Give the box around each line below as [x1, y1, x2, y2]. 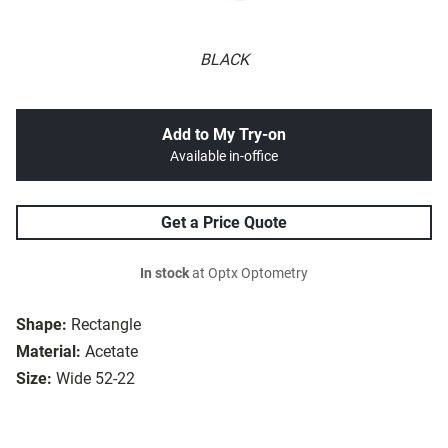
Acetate [85, 342, 138, 362]
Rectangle [71, 315, 141, 335]
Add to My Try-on [162, 125, 286, 145]
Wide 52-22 [56, 369, 135, 389]
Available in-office [170, 148, 278, 166]
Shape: [16, 315, 67, 335]
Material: [16, 342, 81, 362]
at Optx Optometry [189, 265, 308, 283]
